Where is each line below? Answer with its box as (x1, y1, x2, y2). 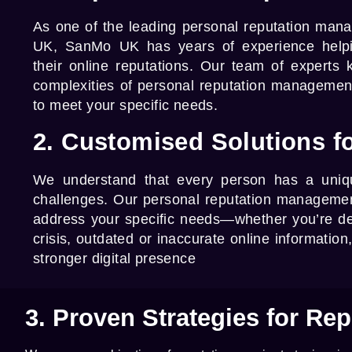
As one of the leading (33, 18, 182, 35)
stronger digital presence (33, 251, 196, 267)
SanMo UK (64, 38, 140, 54)
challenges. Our (33, 192, 144, 208)
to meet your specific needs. (33, 97, 218, 113)
